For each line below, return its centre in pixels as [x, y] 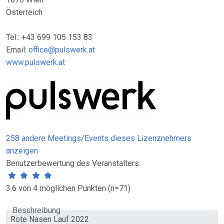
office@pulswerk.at [62, 50]
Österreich [24, 12]
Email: [17, 50]
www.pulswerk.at [35, 62]
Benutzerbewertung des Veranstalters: [73, 163]
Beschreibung [36, 210]
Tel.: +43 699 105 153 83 [49, 37]
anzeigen [22, 151]
